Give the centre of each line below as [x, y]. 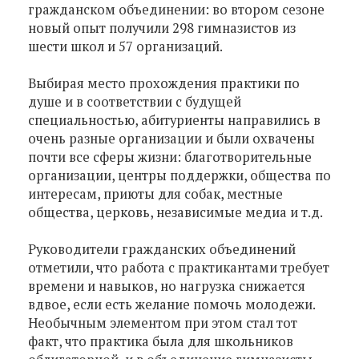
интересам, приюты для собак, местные [155, 194]
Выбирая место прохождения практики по [164, 83]
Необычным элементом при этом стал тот [163, 323]
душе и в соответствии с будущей [135, 101]
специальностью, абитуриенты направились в [174, 120]
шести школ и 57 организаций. [125, 46]
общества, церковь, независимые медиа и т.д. [175, 212]
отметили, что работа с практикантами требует [179, 267]
